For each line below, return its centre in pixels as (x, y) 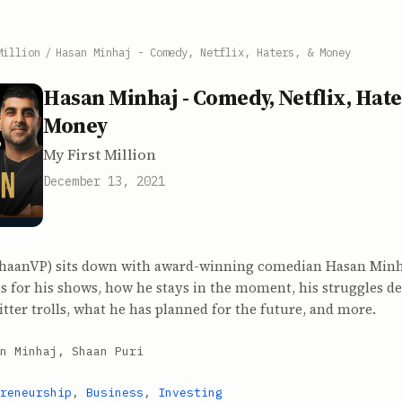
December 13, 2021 (104, 181)
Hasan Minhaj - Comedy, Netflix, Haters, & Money (203, 52)
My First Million (100, 155)
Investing (190, 393)
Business (115, 393)
